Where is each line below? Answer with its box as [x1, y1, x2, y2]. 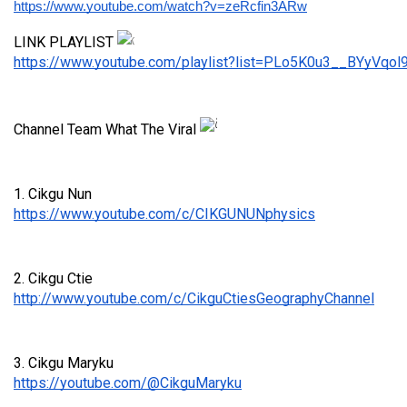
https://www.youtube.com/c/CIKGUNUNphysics [14, 205, 315, 223]
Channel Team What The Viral [14, 121, 200, 138]
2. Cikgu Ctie [14, 270, 93, 287]
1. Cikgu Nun [14, 185, 92, 203]
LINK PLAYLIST [14, 34, 117, 51]
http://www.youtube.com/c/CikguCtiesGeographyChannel [14, 290, 374, 307]
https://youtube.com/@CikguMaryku [14, 374, 242, 392]
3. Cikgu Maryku [14, 354, 114, 372]
